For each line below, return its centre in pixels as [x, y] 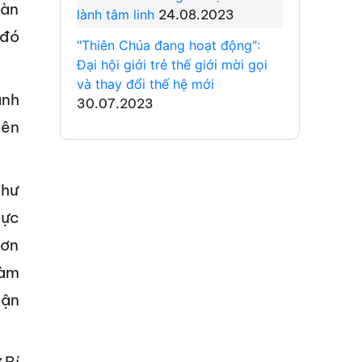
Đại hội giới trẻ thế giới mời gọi [172, 64]
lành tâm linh [117, 14]
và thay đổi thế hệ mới [145, 84]
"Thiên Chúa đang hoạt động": [168, 45]
